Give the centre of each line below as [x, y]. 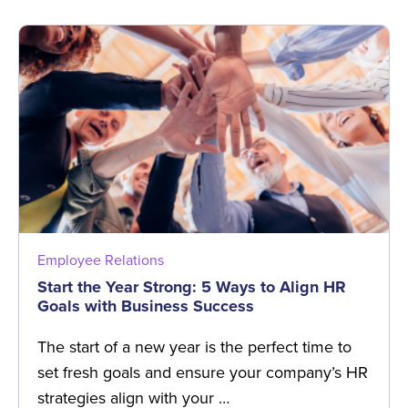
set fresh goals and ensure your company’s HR [203, 372]
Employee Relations [101, 260]
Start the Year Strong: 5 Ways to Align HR [192, 286]
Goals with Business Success [146, 306]
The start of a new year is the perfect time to [194, 347]
